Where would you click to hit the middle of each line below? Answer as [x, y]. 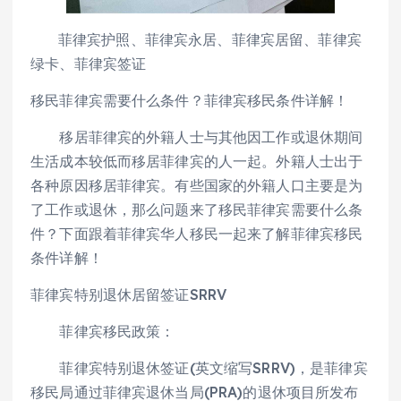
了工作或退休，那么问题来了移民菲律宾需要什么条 [197, 209]
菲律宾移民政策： [103, 332]
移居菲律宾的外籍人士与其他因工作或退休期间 [197, 137]
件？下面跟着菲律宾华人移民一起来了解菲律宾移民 [197, 233]
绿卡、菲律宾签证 [89, 63]
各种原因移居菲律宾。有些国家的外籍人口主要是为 [197, 185]
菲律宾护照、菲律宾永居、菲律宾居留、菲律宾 [196, 39]
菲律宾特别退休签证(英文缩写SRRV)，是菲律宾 [199, 368]
